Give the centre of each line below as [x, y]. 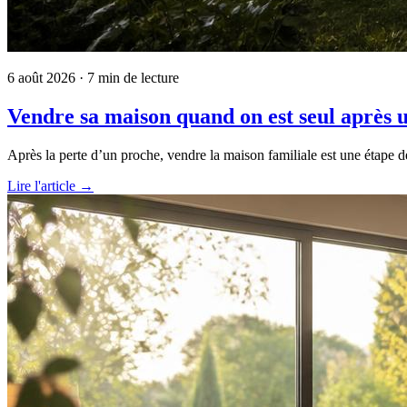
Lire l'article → [50, 185]
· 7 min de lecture [127, 77]
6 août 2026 [41, 77]
